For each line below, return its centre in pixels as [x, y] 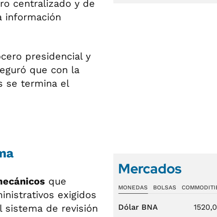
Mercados [150, 169]
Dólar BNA [138, 207]
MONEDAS [133, 187]
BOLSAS [164, 187]
